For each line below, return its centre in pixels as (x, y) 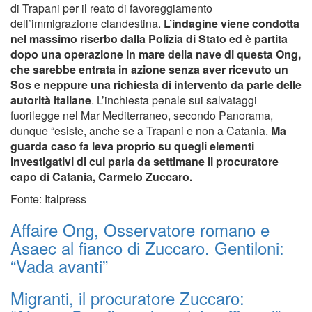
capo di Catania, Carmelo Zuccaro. (101, 177)
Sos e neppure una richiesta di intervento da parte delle (156, 85)
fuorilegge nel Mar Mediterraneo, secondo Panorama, (142, 116)
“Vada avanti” (59, 266)
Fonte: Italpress (48, 199)
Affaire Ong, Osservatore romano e (140, 230)
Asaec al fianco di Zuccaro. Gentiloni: (147, 248)
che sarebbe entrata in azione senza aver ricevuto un (149, 70)
